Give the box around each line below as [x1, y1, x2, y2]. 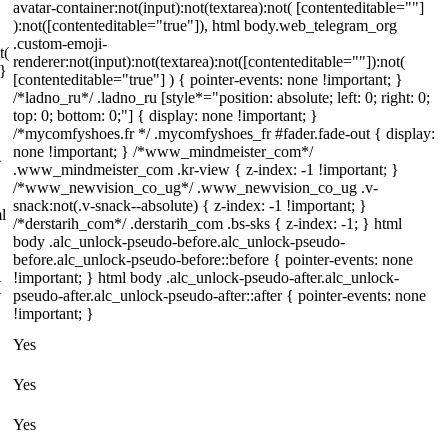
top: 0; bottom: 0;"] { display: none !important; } [13, 107, 318, 124]
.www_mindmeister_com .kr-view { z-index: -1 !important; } [13, 161, 399, 178]
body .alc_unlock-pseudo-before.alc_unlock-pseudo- [13, 233, 345, 250]
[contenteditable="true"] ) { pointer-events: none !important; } [13, 71, 403, 88]
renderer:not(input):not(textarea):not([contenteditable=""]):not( [13, 53, 405, 70]
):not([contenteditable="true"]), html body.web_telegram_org [13, 17, 397, 34]
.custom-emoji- [13, 35, 107, 52]
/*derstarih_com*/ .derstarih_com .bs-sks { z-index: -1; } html [13, 215, 402, 232]
